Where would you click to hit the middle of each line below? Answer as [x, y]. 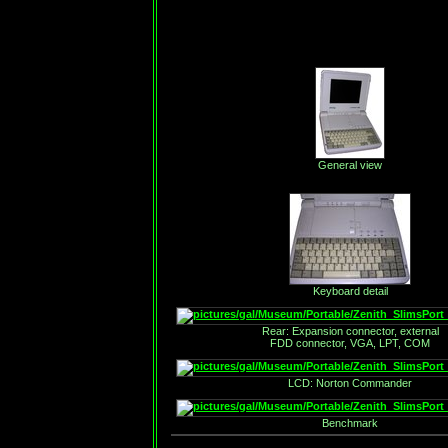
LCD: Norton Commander [350, 383]
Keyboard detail [350, 291]
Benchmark [350, 423]
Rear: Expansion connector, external [350, 331]
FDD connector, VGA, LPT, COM [350, 343]
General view [350, 165]
